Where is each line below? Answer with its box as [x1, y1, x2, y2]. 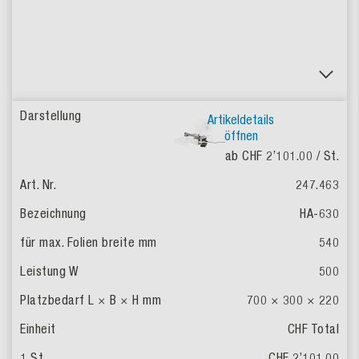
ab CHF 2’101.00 [224, 148, 317, 163]
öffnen [224, 128, 258, 143]
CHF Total [287, 321, 339, 336]
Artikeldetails [208, 112, 274, 127]
